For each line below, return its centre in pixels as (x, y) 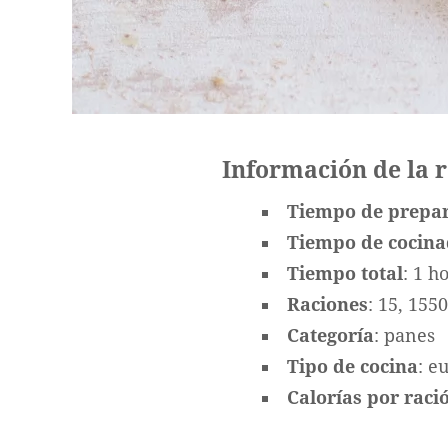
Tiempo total (345, 273)
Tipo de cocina (352, 366)
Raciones (327, 304)
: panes (404, 335)
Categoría (330, 335)
